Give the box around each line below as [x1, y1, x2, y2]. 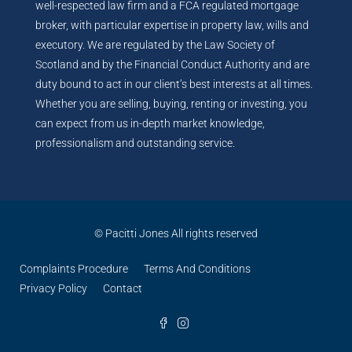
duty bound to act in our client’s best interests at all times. [35, 78, 313, 90]
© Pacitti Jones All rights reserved [94, 227, 258, 240]
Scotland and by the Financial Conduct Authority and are [35, 58, 310, 71]
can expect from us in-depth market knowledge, [35, 117, 265, 130]
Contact [103, 282, 142, 295]
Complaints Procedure [20, 262, 128, 275]
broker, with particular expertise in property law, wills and [35, 19, 309, 31]
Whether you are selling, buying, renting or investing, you [35, 97, 307, 110]
